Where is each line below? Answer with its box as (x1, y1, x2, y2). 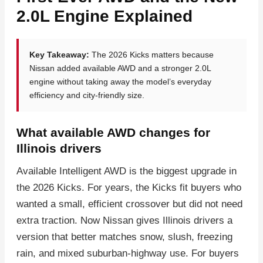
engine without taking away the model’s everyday (29, 77, 211, 86)
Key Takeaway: (29, 50, 89, 59)
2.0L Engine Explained (16, 7, 193, 25)
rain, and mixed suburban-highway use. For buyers (16, 248, 239, 259)
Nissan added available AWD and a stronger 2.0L (29, 63, 211, 73)
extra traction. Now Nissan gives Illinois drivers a (16, 215, 232, 226)
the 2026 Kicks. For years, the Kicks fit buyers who (16, 182, 241, 193)
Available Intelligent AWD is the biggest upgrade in (16, 166, 237, 177)
